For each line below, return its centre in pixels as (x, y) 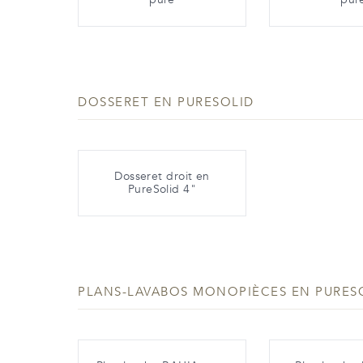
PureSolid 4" (162, 189)
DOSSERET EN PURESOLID (166, 102)
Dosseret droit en (162, 176)
